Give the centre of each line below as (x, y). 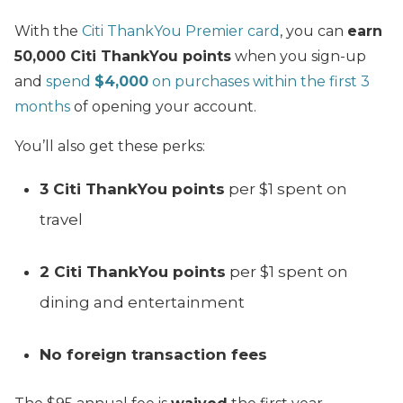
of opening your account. (163, 107)
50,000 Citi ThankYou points (123, 57)
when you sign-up (299, 57)
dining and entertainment (142, 303)
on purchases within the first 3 (259, 82)
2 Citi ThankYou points (133, 272)
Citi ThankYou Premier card (181, 31)
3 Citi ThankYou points (132, 189)
